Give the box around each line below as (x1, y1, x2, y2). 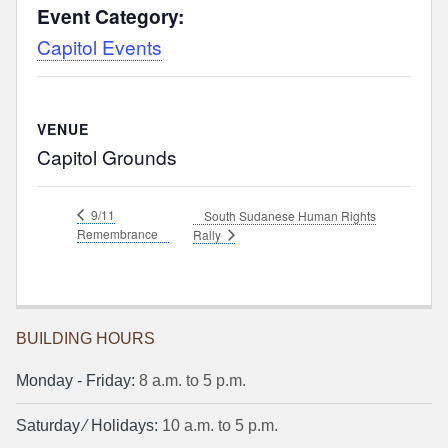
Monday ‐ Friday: (16, 372, 135, 390)
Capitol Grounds (37, 143, 177, 171)
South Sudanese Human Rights (203, 206, 376, 224)
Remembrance (77, 224, 158, 242)
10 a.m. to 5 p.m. (158, 417, 278, 435)
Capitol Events (37, 33, 162, 61)
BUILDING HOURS (16, 330, 155, 348)
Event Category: (37, 2, 184, 31)
